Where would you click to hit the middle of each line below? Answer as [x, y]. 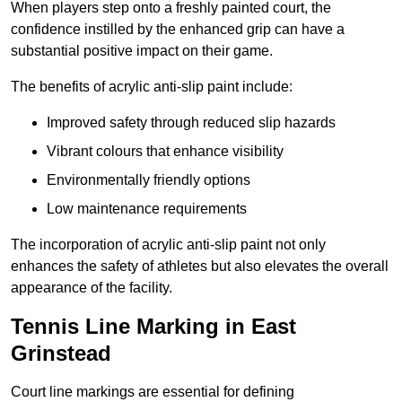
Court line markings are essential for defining [153, 392]
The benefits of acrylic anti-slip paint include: [152, 87]
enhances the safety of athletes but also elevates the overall [200, 267]
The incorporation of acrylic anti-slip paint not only [168, 245]
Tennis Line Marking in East [153, 327]
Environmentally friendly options [149, 180]
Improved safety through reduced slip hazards [191, 123]
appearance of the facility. [92, 288]
